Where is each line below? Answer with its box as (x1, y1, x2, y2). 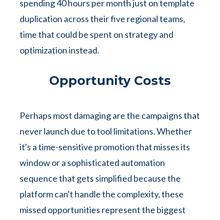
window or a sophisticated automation (20, 157, 165, 168)
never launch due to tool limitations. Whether (20, 126, 192, 137)
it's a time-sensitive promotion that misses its (20, 141, 190, 152)
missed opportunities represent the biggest (20, 204, 186, 215)
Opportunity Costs (49, 73, 171, 88)
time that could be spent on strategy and (20, 29, 173, 40)
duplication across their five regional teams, (20, 13, 185, 24)
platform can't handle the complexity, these (20, 189, 184, 199)
